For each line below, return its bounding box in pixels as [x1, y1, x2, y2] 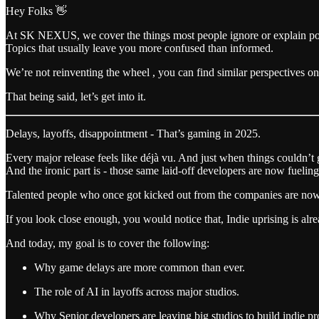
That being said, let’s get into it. [6, 90, 146, 103]
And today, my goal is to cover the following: [6, 236, 209, 249]
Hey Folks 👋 [6, 4, 67, 17]
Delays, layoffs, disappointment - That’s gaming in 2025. [6, 127, 261, 140]
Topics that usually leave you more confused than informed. [6, 41, 273, 54]
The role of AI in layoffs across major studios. [34, 285, 239, 298]
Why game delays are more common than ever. [34, 261, 245, 273]
